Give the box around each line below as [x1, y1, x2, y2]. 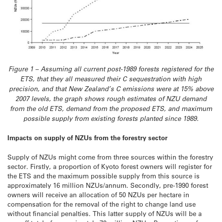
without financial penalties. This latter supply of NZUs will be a [7, 209, 202, 218]
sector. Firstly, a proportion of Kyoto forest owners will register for [7, 162, 212, 170]
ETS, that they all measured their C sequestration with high [20, 74, 202, 84]
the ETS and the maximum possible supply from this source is [7, 171, 200, 180]
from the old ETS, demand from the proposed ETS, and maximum [10, 104, 212, 113]
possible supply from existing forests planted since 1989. [23, 114, 199, 123]
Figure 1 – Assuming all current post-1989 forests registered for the [8, 64, 214, 74]
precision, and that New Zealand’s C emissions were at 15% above [8, 84, 214, 94]
